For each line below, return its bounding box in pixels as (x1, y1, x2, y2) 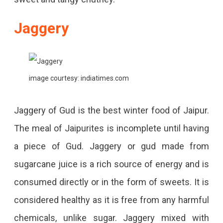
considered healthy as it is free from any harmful (13, 195, 210, 206)
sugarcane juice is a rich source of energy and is (13, 159, 210, 170)
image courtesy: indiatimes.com (28, 74, 129, 83)
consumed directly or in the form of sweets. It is (13, 177, 210, 188)
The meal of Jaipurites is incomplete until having (13, 123, 210, 134)
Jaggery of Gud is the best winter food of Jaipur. (13, 105, 210, 116)
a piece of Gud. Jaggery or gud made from (13, 141, 210, 152)
